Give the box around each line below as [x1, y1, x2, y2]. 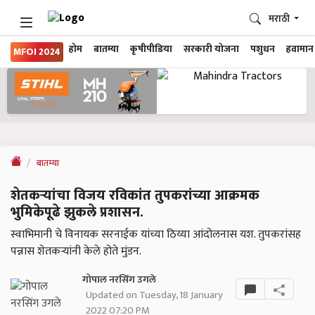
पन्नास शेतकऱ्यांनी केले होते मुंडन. [11, 242, 141, 262]
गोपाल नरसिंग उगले [82, 271, 157, 289]
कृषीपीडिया [130, 41, 172, 57]
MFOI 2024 [13, 44, 60, 60]
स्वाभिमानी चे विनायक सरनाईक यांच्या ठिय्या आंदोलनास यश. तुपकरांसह [11, 225, 301, 245]
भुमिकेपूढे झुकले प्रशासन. [11, 200, 143, 225]
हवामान [286, 41, 314, 57]
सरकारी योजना [184, 41, 239, 57]
